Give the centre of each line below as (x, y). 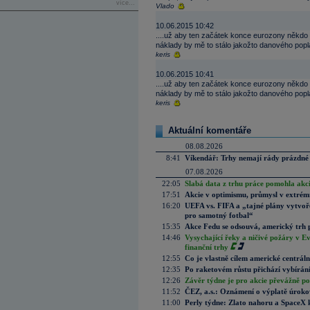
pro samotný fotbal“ (219, 215)
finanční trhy (207, 247)
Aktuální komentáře (210, 130)
